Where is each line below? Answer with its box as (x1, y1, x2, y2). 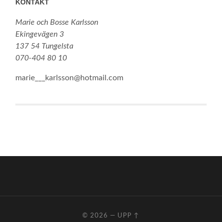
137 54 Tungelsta (15, 42, 74, 51)
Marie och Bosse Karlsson (15, 18, 99, 27)
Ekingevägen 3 (15, 30, 64, 39)
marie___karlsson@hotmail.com (15, 74, 124, 82)
